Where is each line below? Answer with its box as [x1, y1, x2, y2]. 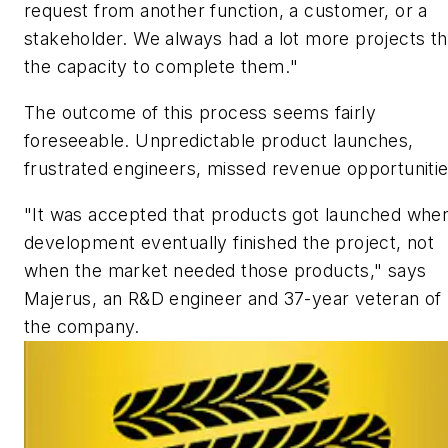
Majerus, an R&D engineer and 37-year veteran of [24, 287, 442, 309]
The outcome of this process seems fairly [24, 102, 376, 124]
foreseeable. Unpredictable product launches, [24, 130, 414, 152]
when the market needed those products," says [24, 259, 427, 281]
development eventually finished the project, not [24, 231, 435, 253]
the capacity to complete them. [24, 56, 290, 78]
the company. [24, 315, 140, 337]
